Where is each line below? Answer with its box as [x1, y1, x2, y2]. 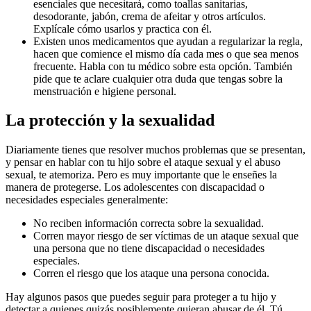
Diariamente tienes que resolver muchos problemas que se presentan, [6, 144, 305, 156]
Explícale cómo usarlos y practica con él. [33, 22, 212, 35]
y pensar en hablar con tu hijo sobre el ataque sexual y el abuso [6, 156, 280, 169]
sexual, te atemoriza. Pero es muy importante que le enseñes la [6, 169, 277, 181]
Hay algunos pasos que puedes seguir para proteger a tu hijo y [6, 291, 276, 303]
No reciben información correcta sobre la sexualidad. [33, 217, 264, 230]
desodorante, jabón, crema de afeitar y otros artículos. [33, 10, 266, 22]
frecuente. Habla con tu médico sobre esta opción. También [33, 60, 292, 72]
